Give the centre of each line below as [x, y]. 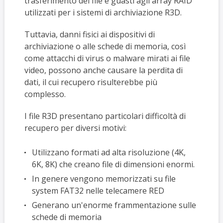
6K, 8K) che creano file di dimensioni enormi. [113, 164]
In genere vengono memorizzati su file [104, 179]
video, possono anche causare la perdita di [103, 70]
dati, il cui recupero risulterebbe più [91, 82]
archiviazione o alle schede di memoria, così [105, 46]
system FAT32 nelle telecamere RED [98, 191]
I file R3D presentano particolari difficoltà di [105, 116]
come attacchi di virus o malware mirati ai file [107, 58]
